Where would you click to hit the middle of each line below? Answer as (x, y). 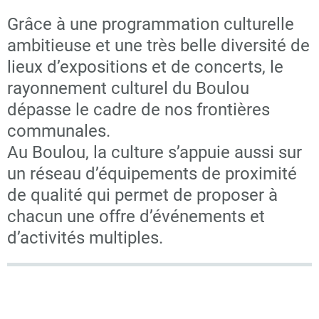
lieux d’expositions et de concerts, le (145, 67)
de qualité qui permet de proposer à (142, 195)
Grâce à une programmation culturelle (151, 24)
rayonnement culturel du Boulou (128, 88)
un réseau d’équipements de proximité (152, 174)
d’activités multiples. (85, 238)
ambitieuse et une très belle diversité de (158, 46)
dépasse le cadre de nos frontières (138, 110)
